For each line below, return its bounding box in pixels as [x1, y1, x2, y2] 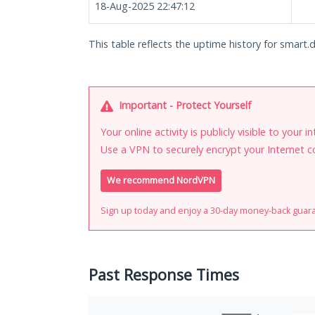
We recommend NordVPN [107, 174, 215, 187]
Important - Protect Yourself [116, 98, 251, 112]
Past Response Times [89, 264, 239, 285]
